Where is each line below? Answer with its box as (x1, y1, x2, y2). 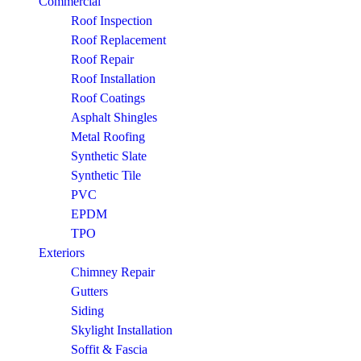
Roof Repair (71, 52, 134, 66)
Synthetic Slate (71, 149, 147, 163)
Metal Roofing (71, 130, 145, 143)
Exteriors (39, 246, 85, 259)
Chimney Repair (71, 265, 155, 279)
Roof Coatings (71, 91, 145, 105)
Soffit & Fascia (71, 342, 147, 356)
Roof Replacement (71, 33, 166, 47)
